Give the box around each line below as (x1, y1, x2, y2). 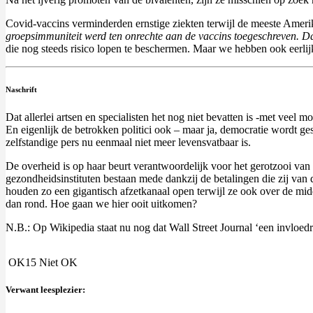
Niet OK (39, 256, 78, 269)
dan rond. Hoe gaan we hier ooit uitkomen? (6, 198, 197, 210)
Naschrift (6, 85, 37, 94)
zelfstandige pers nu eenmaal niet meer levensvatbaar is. (6, 136, 251, 149)
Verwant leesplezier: (6, 284, 85, 296)
